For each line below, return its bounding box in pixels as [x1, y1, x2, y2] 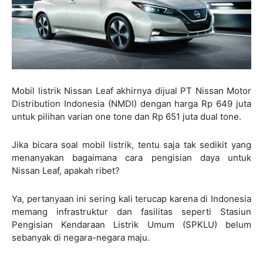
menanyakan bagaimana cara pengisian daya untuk [12, 151, 251, 163]
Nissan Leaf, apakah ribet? [12, 164, 120, 176]
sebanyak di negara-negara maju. [12, 231, 150, 243]
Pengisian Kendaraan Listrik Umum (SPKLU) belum [12, 218, 251, 230]
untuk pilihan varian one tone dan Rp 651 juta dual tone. [12, 110, 241, 122]
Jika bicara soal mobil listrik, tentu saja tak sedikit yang [12, 139, 251, 150]
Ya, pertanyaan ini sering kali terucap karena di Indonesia [12, 193, 251, 204]
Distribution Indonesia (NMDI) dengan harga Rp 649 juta [12, 97, 251, 109]
